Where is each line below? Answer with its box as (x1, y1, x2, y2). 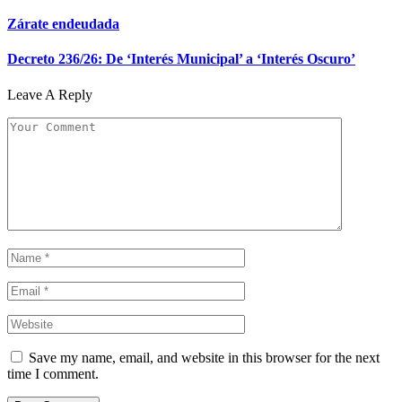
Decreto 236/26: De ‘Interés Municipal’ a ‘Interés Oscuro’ (7, 51, 355, 67)
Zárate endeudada (7, 16, 119, 32)
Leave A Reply (7, 86, 92, 102)
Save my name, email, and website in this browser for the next (29, 349, 380, 365)
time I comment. (7, 365, 99, 381)
